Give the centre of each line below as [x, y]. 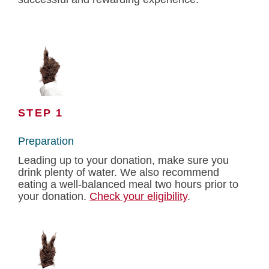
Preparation [46, 141]
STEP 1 [41, 113]
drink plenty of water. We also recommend [119, 172]
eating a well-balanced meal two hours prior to [128, 184]
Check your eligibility [138, 196]
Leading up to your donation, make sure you [123, 160]
